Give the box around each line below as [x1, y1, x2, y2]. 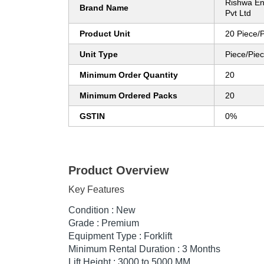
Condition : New [68, 205, 136, 216]
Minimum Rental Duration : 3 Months [68, 244, 220, 255]
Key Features [68, 184, 124, 195]
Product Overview [68, 164, 169, 177]
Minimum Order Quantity [80, 70, 178, 80]
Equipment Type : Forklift [68, 231, 172, 242]
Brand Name [80, 3, 128, 13]
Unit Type [80, 49, 118, 60]
